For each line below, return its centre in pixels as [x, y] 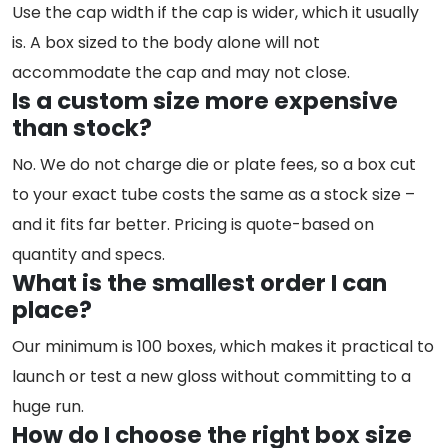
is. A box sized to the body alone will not [166, 43]
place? [52, 310]
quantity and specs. [88, 255]
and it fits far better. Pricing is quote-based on [193, 225]
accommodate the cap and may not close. [181, 73]
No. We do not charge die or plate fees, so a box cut [214, 165]
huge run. [48, 407]
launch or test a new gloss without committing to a [211, 377]
